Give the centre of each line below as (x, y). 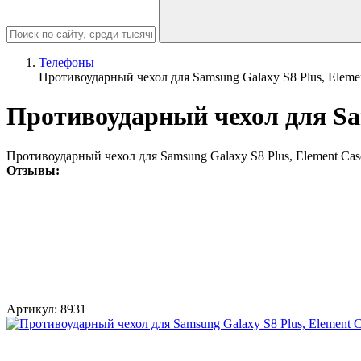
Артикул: (32, 309)
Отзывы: (33, 170)
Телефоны (66, 62)
